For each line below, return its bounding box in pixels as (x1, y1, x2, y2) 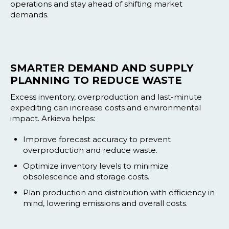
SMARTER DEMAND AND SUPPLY (10, 62, 193, 74)
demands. (10, 10, 49, 19)
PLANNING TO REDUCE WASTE (10, 74, 182, 86)
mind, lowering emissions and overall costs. (23, 198, 188, 208)
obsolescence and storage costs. (23, 172, 149, 181)
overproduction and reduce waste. (23, 145, 157, 155)
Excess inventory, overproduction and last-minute (10, 92, 202, 102)
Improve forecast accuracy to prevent (23, 134, 171, 144)
